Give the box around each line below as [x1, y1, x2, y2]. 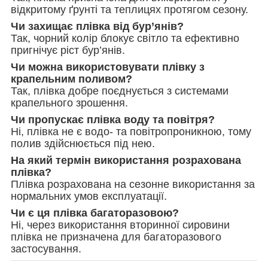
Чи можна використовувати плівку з [11, 60, 205, 73]
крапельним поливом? [11, 72, 132, 85]
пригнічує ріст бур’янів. [11, 44, 125, 56]
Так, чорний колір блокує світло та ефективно [11, 32, 239, 44]
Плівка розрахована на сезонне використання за [11, 178, 255, 190]
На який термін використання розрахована [11, 154, 241, 166]
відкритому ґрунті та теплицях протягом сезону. [11, 3, 248, 16]
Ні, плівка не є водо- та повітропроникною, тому [11, 125, 251, 138]
